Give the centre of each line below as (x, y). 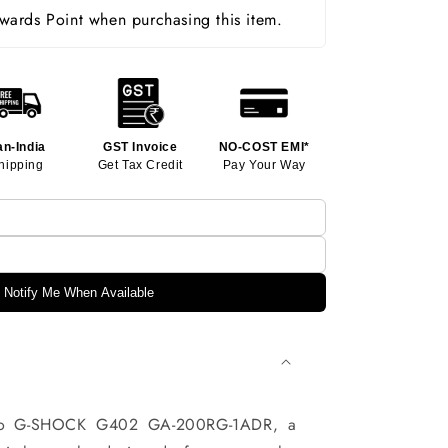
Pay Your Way (264, 164)
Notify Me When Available (78, 292)
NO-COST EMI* (264, 146)
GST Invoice (140, 146)
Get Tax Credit (140, 164)
